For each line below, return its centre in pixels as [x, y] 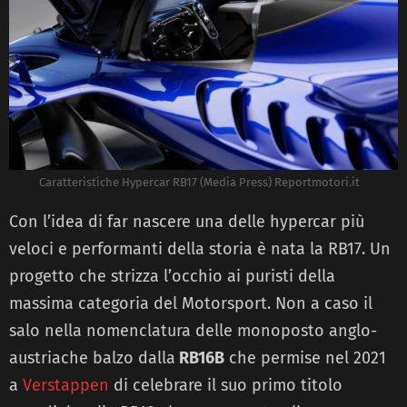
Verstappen [66, 386]
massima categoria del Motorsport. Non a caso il [191, 304]
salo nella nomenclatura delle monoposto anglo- [193, 331]
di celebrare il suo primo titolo [226, 386]
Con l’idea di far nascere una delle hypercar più [187, 222]
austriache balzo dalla [92, 358]
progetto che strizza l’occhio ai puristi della [172, 277]
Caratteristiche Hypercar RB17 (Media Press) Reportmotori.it [199, 183]
